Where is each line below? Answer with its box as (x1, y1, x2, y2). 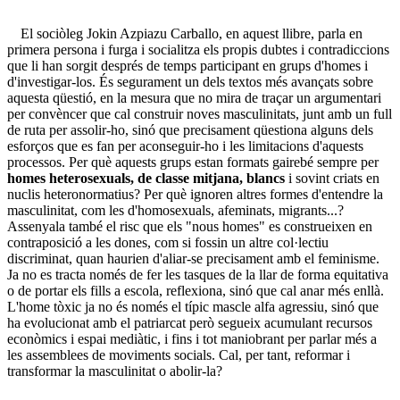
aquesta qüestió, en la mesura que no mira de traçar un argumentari (7, 90, 381, 106)
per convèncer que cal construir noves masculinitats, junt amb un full (7, 106, 392, 122)
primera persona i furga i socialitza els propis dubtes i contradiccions (7, 42, 389, 58)
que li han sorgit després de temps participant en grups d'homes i (7, 58, 368, 74)
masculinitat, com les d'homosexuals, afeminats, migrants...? (7, 203, 344, 219)
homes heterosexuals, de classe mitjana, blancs (7, 171, 285, 187)
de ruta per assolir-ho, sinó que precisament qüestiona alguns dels (7, 122, 373, 138)
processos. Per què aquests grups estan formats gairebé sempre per (7, 154, 379, 171)
